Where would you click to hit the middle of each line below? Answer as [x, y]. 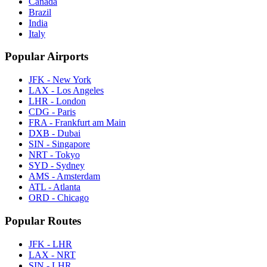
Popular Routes [43, 221]
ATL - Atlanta [55, 187]
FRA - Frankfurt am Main [77, 123]
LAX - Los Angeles [66, 91]
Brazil [40, 12]
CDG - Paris [52, 112]
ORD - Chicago [59, 198]
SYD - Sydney [57, 166]
